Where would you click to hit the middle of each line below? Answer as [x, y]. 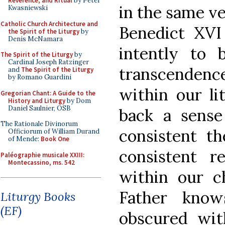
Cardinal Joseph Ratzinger [48, 62]
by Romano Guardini [40, 77]
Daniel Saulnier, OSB [39, 108]
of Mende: [24, 139]
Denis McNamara [35, 39]
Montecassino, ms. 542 [41, 162]
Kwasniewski [28, 8]
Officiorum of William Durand [54, 131]
